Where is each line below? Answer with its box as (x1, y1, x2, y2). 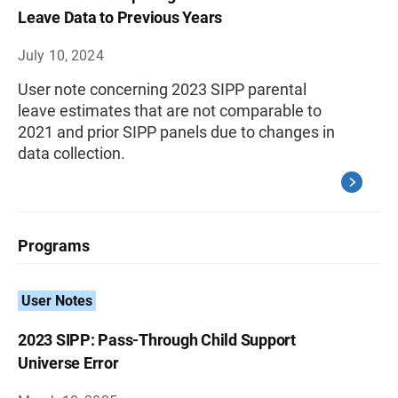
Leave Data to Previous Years (18, 8, 222, 27)
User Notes (21, 292, 92, 309)
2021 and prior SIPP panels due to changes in (18, 123, 335, 141)
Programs (18, 236, 90, 255)
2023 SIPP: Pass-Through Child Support (18, 330, 296, 349)
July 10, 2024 (18, 47, 104, 64)
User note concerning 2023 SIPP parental (18, 80, 306, 99)
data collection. (18, 144, 125, 163)
